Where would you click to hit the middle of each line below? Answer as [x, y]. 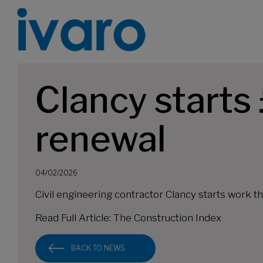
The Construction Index [167, 218]
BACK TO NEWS [98, 248]
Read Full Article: [74, 218]
